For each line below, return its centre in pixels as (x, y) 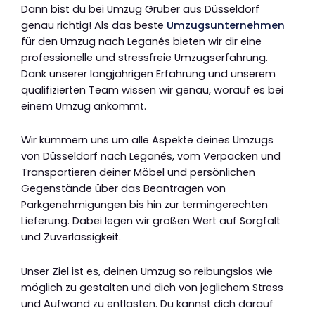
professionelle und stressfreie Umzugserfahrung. (144, 57)
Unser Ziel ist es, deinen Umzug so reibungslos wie (147, 271)
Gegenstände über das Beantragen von (123, 189)
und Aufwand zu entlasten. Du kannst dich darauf (147, 303)
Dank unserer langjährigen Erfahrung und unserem (148, 73)
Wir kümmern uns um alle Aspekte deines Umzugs (147, 140)
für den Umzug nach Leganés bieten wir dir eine (141, 41)
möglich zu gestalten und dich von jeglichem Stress (152, 287)
